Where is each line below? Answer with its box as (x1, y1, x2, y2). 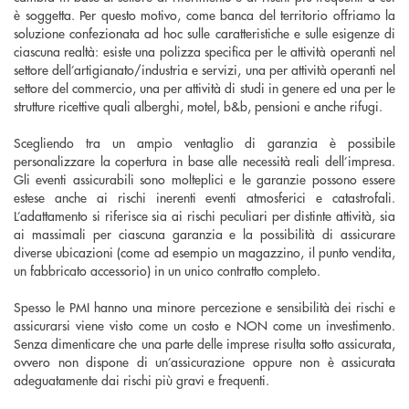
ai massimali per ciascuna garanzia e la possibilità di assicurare (14, 224, 395, 243)
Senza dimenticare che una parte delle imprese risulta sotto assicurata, (14, 333, 395, 352)
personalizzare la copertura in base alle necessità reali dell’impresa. (14, 151, 395, 170)
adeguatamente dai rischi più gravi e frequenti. (14, 370, 269, 389)
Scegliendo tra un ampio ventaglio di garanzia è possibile (14, 132, 395, 152)
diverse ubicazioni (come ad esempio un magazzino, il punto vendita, (14, 242, 395, 261)
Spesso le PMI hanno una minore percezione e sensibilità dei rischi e (14, 297, 395, 316)
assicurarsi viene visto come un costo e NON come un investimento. (14, 315, 395, 334)
